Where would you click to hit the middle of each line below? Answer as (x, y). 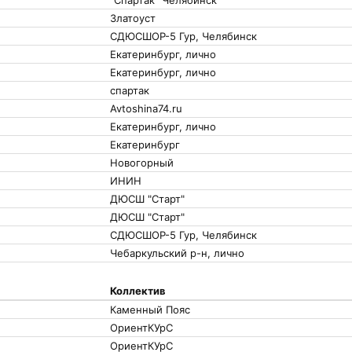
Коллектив (138, 291)
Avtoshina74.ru (146, 108)
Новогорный (142, 163)
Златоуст (133, 18)
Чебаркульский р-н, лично (177, 253)
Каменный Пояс (150, 310)
